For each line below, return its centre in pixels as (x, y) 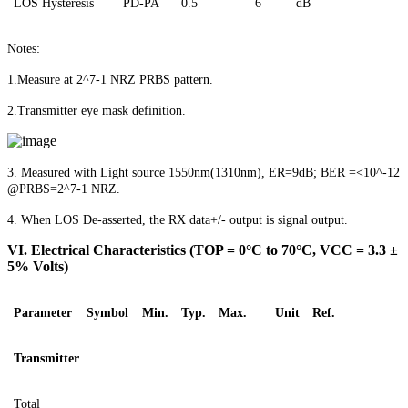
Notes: (24, 49)
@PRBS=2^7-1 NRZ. (64, 189)
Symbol (107, 313)
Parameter (43, 313)
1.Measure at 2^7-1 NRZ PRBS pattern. (110, 80)
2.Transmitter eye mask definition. (97, 111)
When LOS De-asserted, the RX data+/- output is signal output (183, 220)
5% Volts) (38, 267)
